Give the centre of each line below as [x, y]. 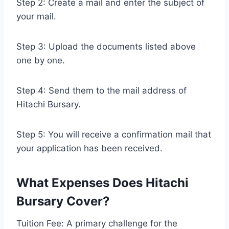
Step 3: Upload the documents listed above [106, 46]
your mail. [36, 16]
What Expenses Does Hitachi [102, 182]
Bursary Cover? [63, 201]
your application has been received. [89, 148]
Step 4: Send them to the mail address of [101, 90]
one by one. [41, 60]
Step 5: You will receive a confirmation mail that [114, 134]
